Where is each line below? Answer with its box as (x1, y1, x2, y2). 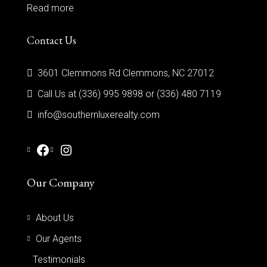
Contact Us (27, 33, 76, 47)
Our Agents (36, 233, 82, 244)
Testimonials (33, 254, 85, 265)
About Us (36, 212, 74, 223)
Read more (27, 2, 74, 14)
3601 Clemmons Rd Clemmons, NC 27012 (35, 67, 214, 79)
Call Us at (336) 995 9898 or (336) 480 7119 (38, 88, 221, 100)
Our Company (27, 175, 95, 190)
